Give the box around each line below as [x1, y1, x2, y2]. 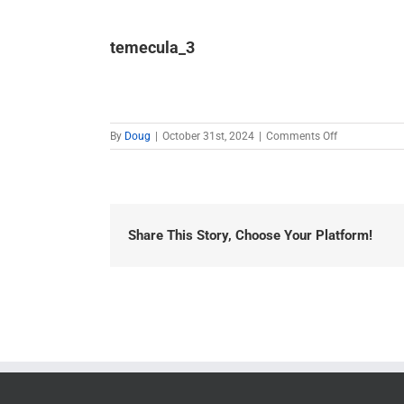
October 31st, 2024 [162, 130, 254, 142]
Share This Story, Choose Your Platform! [128, 227, 372, 243]
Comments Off [266, 130, 337, 142]
